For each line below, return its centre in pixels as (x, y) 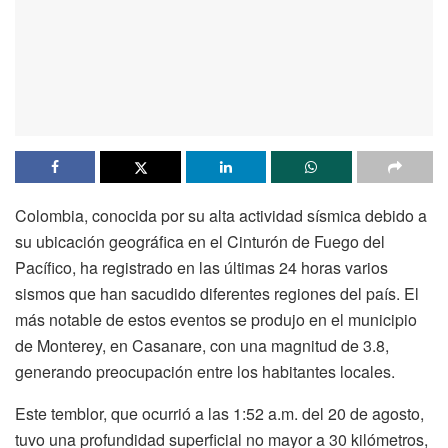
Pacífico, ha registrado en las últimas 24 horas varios (201, 267)
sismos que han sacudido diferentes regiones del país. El (217, 293)
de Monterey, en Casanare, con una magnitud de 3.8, (202, 345)
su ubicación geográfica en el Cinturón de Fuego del (200, 241)
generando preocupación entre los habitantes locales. (205, 371)
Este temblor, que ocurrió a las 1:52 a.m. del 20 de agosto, (219, 413)
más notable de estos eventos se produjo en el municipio (216, 319)
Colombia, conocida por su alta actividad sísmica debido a (221, 215)
